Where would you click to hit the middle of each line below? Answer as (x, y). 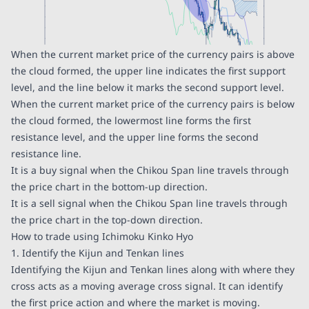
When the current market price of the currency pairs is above (153, 54)
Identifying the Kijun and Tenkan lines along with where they (153, 269)
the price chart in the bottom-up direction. (109, 186)
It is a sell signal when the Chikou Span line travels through (149, 203)
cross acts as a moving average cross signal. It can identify (147, 286)
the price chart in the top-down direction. (107, 219)
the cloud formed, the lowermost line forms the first (131, 120)
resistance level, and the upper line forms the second (135, 137)
